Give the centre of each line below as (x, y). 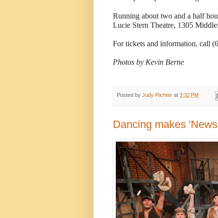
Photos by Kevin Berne (148, 62)
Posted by (129, 95)
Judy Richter (157, 95)
